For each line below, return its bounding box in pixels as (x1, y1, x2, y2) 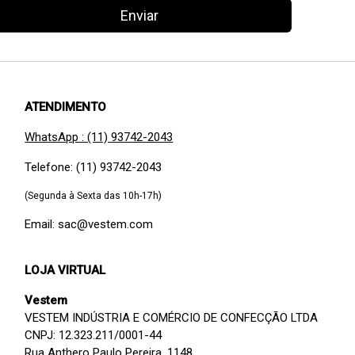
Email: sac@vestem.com (25, 217, 154, 232)
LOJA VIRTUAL (25, 263, 106, 278)
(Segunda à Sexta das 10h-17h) (25, 190, 162, 202)
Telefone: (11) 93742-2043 (25, 160, 162, 175)
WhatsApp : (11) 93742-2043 (25, 130, 174, 145)
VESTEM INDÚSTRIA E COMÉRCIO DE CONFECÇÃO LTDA (25, 311, 319, 326)
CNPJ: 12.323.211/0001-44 (25, 328, 162, 343)
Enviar (120, 7, 158, 25)
